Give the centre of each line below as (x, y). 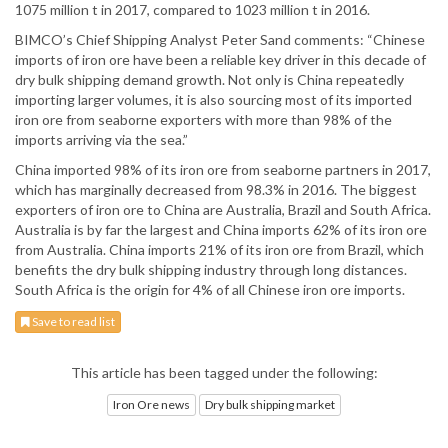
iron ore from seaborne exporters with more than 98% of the (203, 120)
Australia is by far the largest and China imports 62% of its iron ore (221, 230)
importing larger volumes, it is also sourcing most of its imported (213, 100)
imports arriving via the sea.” (101, 140)
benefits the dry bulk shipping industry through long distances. (211, 270)
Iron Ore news (151, 404)
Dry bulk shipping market (270, 404)
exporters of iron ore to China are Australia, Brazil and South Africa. (223, 210)
